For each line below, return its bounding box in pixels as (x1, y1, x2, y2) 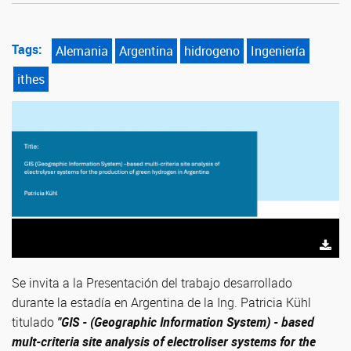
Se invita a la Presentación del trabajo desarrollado (12, 274, 292, 291)
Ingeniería (251, 42, 306, 60)
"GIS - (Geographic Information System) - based (57, 313, 314, 331)
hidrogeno (184, 42, 240, 60)
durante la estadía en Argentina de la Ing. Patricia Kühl (12, 294, 311, 311)
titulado (12, 313, 57, 331)
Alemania (56, 42, 108, 60)
